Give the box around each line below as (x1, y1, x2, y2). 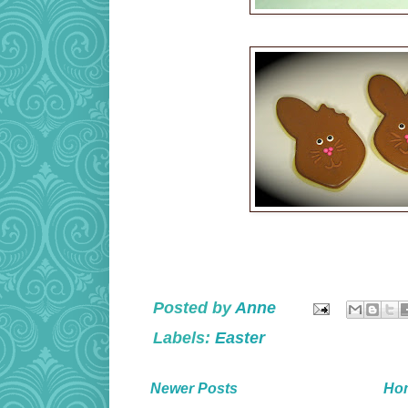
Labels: (153, 328, 215, 347)
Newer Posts (150, 380, 238, 396)
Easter (215, 328, 265, 347)
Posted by (153, 299, 235, 318)
